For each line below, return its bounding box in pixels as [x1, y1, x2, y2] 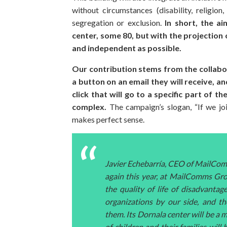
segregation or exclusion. [72, 17, 165, 27]
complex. [72, 101, 106, 111]
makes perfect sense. [72, 114, 144, 124]
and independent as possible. [72, 43, 181, 53]
